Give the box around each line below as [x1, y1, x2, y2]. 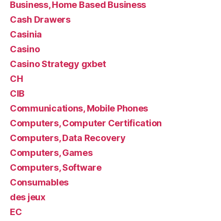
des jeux [10, 192, 45, 203]
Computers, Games [10, 147, 93, 158]
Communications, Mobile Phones [10, 103, 148, 114]
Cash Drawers [10, 14, 71, 25]
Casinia [10, 29, 42, 40]
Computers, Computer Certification [10, 118, 162, 129]
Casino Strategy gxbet [10, 59, 106, 70]
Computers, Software [10, 162, 102, 173]
